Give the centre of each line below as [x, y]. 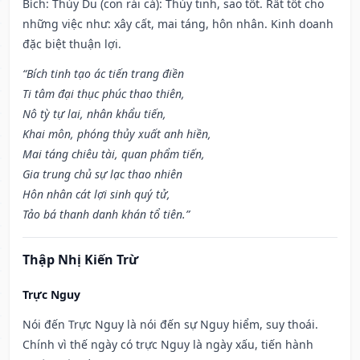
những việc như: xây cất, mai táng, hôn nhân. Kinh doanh [178, 24]
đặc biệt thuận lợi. [72, 44]
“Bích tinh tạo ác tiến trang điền [103, 74]
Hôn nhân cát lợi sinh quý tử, [96, 194]
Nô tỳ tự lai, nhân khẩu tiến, [94, 114]
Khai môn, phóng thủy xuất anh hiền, [117, 134]
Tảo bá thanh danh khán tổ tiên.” [106, 215]
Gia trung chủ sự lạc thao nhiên [102, 174]
